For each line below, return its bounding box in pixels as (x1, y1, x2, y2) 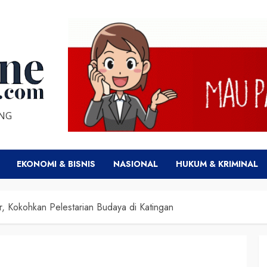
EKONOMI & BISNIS (17, 157, 95, 170)
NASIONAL (113, 157, 158, 170)
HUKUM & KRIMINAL (176, 157, 258, 170)
